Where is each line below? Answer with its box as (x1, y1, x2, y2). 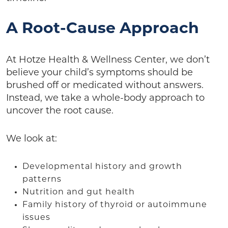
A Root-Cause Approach (6, 21, 199, 37)
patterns (22, 175, 64, 184)
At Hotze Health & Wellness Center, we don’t (6, 55, 210, 65)
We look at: (6, 134, 60, 144)
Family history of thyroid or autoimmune (22, 201, 207, 209)
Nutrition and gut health (22, 188, 137, 196)
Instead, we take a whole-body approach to (6, 93, 205, 103)
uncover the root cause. (6, 106, 116, 116)
